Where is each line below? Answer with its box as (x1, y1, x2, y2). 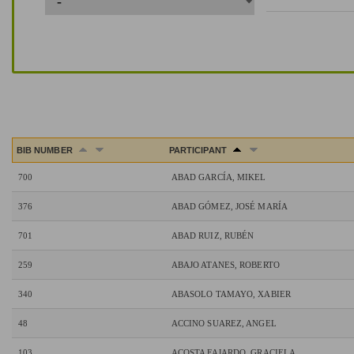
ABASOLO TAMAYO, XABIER (171, 289, 291, 299)
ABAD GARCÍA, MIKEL (171, 172, 266, 183)
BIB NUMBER (16, 145, 75, 156)
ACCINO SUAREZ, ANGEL (171, 318, 277, 329)
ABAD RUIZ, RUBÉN (171, 231, 254, 241)
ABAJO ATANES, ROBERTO (171, 260, 280, 270)
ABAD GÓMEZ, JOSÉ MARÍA (171, 201, 288, 212)
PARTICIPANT (168, 145, 229, 156)
